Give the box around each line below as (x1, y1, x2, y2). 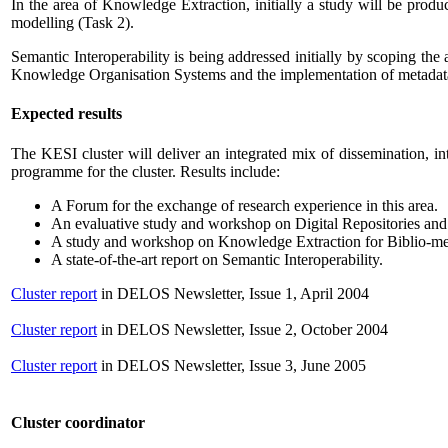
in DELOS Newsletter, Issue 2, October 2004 (97, 320, 388, 338)
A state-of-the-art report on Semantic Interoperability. (51, 250, 383, 268)
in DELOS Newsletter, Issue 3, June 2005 (97, 356, 366, 374)
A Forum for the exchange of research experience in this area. (51, 196, 438, 214)
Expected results (11, 105, 122, 123)
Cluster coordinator (11, 413, 145, 431)
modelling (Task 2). (11, 14, 134, 32)
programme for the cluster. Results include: (11, 162, 280, 180)
